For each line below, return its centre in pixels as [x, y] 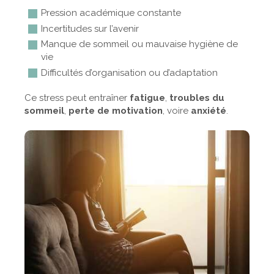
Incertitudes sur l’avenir [90, 28]
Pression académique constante [111, 13]
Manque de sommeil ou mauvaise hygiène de [139, 44]
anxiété [209, 110]
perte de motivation [116, 110]
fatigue [147, 98]
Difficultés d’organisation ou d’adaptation [129, 72]
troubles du [197, 98]
